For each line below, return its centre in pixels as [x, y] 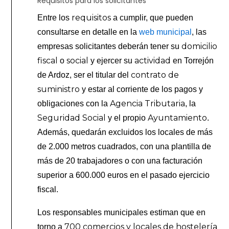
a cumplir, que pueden [152, 17]
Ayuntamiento [178, 118]
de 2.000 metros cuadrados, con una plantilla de [124, 146]
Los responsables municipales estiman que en [122, 212]
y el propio [127, 118]
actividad [153, 60]
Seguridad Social [72, 118]
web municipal [166, 32]
